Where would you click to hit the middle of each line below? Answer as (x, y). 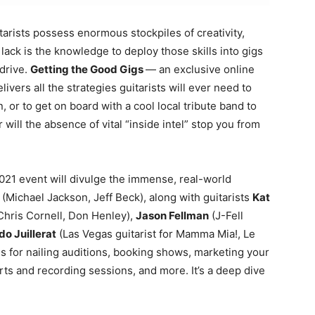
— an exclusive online (200, 70)
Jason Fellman (172, 216)
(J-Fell (226, 216)
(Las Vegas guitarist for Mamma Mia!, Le (156, 234)
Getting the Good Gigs (88, 70)
